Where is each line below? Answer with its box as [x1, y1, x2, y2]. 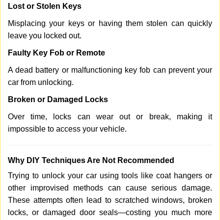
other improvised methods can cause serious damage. [8, 184, 212, 192]
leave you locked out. [8, 31, 82, 40]
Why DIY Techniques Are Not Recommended [8, 156, 174, 165]
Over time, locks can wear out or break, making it [8, 112, 212, 121]
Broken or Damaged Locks [8, 95, 108, 104]
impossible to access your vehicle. [8, 125, 127, 133]
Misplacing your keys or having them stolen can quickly [8, 19, 212, 27]
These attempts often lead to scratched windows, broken [8, 196, 212, 204]
